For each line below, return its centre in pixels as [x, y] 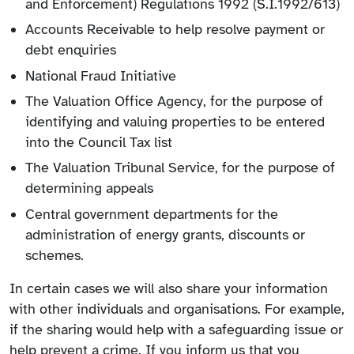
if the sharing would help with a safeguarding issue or [176, 329]
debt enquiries [71, 50]
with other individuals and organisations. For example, [177, 309]
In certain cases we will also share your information [169, 288]
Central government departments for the [152, 214]
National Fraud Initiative [101, 75]
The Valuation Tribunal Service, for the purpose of [180, 168]
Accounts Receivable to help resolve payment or [175, 30]
